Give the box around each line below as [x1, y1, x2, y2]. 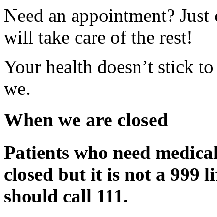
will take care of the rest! [4, 26, 193, 47]
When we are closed [4, 108, 168, 131]
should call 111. [4, 185, 128, 206]
